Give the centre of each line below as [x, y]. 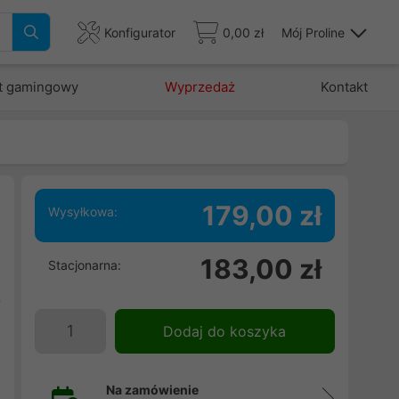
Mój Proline [313, 32]
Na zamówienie [152, 390]
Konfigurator [140, 32]
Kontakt [344, 87]
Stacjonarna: [84, 265]
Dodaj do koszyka [225, 331]
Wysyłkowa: [82, 212]
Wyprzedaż [199, 87]
